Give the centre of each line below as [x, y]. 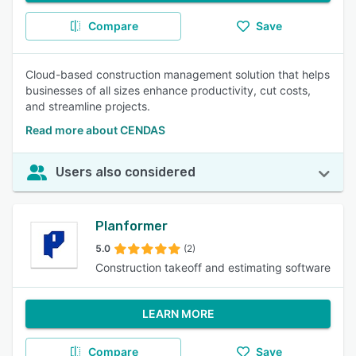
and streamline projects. [88, 106]
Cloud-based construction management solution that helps [178, 74]
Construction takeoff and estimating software [213, 267]
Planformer [132, 226]
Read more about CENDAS [95, 130]
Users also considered [126, 172]
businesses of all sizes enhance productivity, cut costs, [168, 90]
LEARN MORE [178, 313]
